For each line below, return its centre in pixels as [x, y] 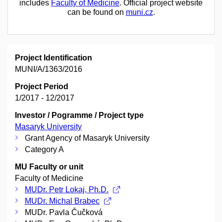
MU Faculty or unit [49, 167]
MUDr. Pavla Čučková [64, 213]
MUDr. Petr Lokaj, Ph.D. [67, 190]
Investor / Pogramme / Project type [79, 115]
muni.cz [139, 12]
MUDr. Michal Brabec [62, 201]
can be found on [96, 12]
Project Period [42, 87]
